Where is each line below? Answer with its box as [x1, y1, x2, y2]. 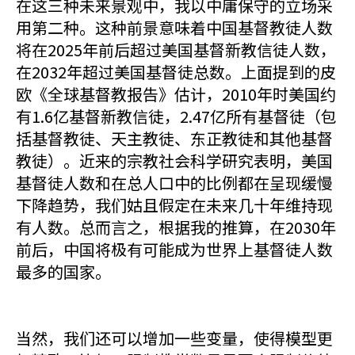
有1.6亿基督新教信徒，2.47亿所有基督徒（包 [16, 105, 337, 128]
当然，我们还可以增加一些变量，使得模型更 [16, 326, 333, 349]
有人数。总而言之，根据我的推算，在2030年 [16, 216, 336, 239]
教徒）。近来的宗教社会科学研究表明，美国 [16, 149, 333, 172]
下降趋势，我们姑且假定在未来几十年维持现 [16, 193, 333, 216]
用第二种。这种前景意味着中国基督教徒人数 [16, 16, 333, 39]
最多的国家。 [16, 260, 111, 283]
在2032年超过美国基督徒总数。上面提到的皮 [16, 60, 336, 83]
